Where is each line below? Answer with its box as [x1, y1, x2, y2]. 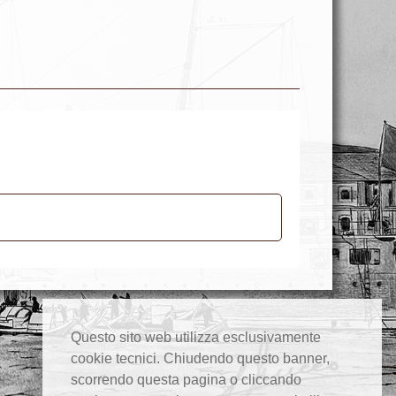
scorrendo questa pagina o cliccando [71, 372, 301, 388]
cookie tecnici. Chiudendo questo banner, [71, 351, 330, 367]
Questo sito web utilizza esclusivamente [71, 330, 321, 346]
